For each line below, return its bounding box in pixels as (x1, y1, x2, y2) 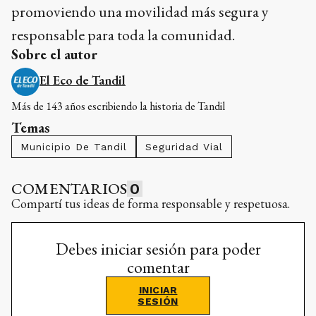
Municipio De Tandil (20, 140, 127, 152)
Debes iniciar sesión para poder (55, 237, 261, 260)
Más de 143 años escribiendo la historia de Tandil (11, 98, 225, 114)
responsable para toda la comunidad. (11, 24, 235, 45)
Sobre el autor (11, 44, 97, 63)
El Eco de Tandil (39, 71, 126, 88)
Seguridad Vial (145, 140, 223, 152)
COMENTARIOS (11, 178, 128, 199)
